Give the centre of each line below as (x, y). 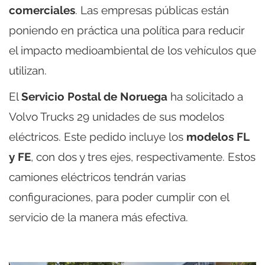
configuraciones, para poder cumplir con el (119, 197)
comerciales (42, 10)
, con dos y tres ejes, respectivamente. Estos (143, 156)
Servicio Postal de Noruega (94, 96)
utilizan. (28, 70)
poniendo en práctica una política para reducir (127, 30)
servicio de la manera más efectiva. (98, 217)
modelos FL (218, 136)
